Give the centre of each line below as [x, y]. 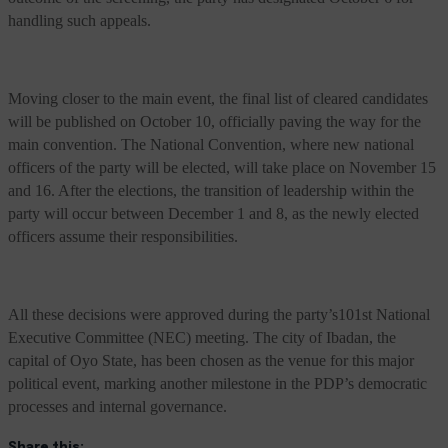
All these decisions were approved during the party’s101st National [219, 314]
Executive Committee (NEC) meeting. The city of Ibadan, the [202, 337]
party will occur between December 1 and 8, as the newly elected [213, 213]
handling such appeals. [79, 20]
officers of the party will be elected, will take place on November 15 [222, 167]
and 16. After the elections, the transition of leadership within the [211, 190]
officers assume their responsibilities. [123, 236]
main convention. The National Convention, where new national [211, 144]
